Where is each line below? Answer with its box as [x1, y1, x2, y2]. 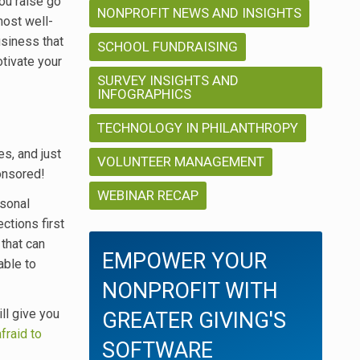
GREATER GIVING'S [102, 308, 286, 334]
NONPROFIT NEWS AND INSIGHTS [97, 5, 301, 22]
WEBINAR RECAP [97, 187, 198, 204]
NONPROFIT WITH [102, 278, 278, 305]
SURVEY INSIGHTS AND [97, 72, 239, 89]
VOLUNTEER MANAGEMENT [97, 153, 264, 170]
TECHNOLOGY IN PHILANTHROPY [97, 120, 298, 137]
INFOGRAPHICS [97, 86, 191, 103]
